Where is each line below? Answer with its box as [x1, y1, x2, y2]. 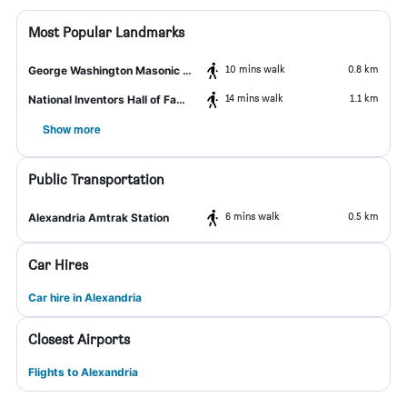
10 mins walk [225, 62, 285, 75]
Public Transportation [28, 171, 164, 188]
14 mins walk [225, 91, 283, 104]
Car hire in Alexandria [28, 291, 142, 304]
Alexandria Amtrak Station [28, 211, 169, 224]
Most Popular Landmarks [28, 24, 184, 41]
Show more [43, 121, 101, 137]
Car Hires [28, 256, 88, 273]
